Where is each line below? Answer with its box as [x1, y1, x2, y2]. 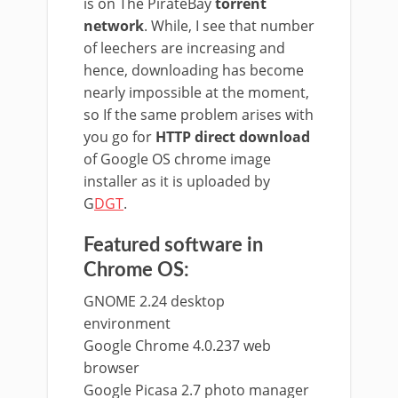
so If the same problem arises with [84, 105, 314, 124]
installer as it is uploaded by [84, 171, 270, 191]
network [84, 16, 144, 36]
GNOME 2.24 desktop [84, 291, 225, 311]
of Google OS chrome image [84, 149, 271, 169]
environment [84, 314, 171, 333]
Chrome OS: [84, 260, 189, 280]
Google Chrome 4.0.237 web [84, 336, 271, 355]
